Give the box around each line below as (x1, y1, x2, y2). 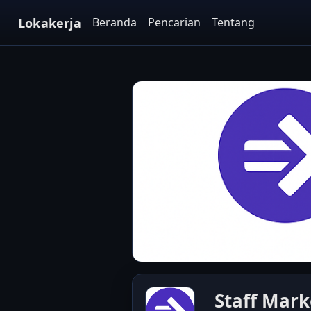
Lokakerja (18, 14, 81, 31)
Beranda (92, 15, 137, 30)
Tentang (211, 15, 255, 30)
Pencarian (147, 15, 201, 30)
